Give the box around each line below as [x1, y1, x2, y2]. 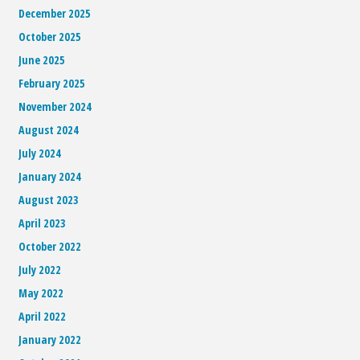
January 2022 [18, 331, 82, 347]
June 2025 [18, 51, 66, 67]
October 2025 [18, 28, 82, 44]
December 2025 [18, 5, 92, 21]
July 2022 [18, 261, 62, 277]
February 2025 [18, 75, 86, 91]
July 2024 [18, 145, 62, 161]
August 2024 [18, 121, 80, 137]
